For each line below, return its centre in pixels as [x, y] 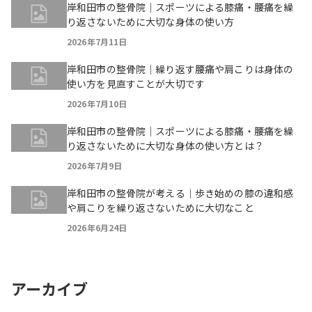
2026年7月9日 [95, 165]
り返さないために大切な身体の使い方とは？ [165, 146]
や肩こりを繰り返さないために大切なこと [161, 208]
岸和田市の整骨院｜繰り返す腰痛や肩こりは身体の [180, 69]
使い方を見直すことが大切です [136, 84]
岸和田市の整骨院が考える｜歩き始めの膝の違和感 [180, 193]
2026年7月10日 [97, 103]
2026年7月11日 [97, 41]
